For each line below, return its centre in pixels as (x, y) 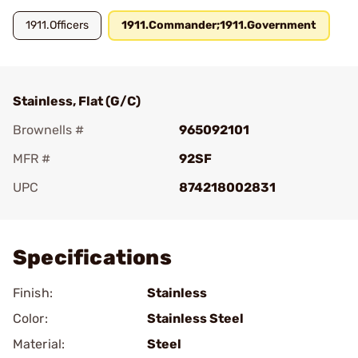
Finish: (33, 293)
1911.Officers (57, 25)
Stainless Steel (195, 318)
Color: (30, 318)
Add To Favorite (82, 210)
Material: (39, 344)
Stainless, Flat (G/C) (77, 101)
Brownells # (48, 130)
